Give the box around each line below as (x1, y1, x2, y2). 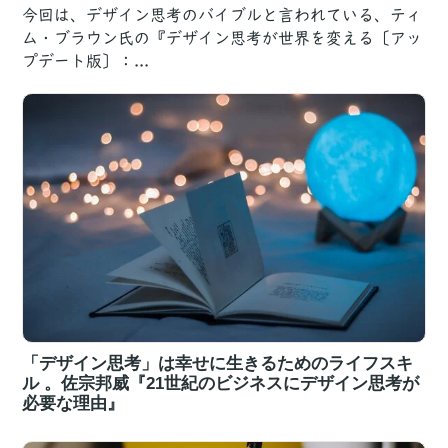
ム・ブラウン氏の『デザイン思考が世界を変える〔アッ (22, 29, 423, 46)
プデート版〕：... (22, 52, 150, 69)
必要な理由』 (22, 392, 125, 413)
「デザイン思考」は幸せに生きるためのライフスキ (22, 352, 414, 373)
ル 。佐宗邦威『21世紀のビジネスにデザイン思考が (22, 372, 420, 393)
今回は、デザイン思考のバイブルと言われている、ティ (22, 6, 423, 23)
